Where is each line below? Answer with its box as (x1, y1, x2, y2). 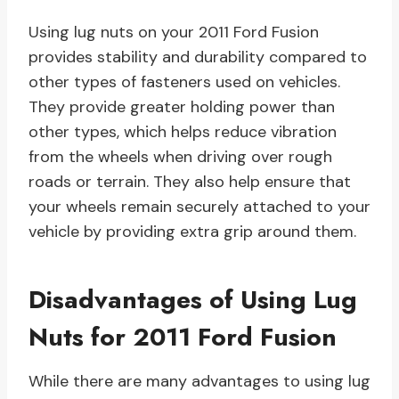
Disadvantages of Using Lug (28, 281, 357, 319)
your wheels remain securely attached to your (28, 196, 370, 218)
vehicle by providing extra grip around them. (28, 221, 356, 243)
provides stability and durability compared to (28, 46, 367, 69)
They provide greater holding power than (28, 96, 335, 118)
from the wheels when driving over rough (28, 146, 332, 168)
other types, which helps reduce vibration (28, 121, 337, 143)
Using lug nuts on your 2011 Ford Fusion (28, 21, 319, 44)
